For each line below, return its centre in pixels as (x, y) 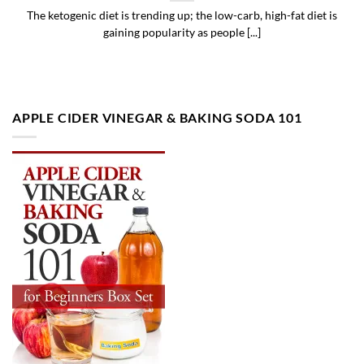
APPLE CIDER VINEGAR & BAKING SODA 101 (157, 117)
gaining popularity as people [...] (182, 33)
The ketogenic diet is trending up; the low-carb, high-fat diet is (182, 16)
